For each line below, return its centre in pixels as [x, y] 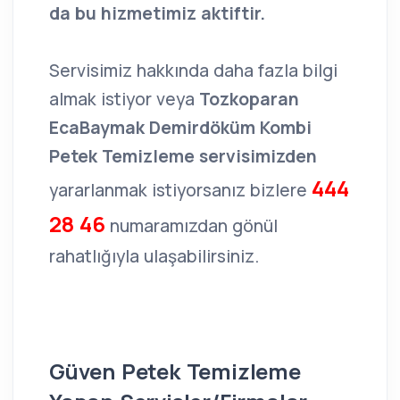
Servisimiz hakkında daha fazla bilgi [193, 70]
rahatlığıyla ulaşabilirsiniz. [154, 256]
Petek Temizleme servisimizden [183, 156]
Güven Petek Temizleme [175, 371]
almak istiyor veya [124, 99]
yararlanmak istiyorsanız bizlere [180, 190]
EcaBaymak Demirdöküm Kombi [180, 127]
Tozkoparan [249, 99]
